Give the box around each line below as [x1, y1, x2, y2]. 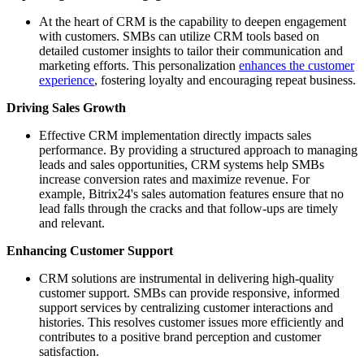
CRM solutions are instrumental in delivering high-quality [39, 271, 334, 286]
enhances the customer [239, 58, 354, 73]
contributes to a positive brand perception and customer [39, 330, 321, 344]
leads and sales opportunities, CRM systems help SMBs [39, 158, 324, 172]
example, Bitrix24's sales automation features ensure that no [39, 187, 344, 201]
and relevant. [39, 216, 105, 231]
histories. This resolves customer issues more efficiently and [39, 315, 344, 330]
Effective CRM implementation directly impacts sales [39, 128, 311, 143]
